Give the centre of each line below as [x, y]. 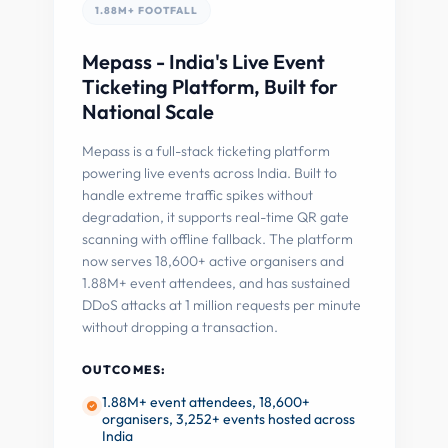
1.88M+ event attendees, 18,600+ [205, 402]
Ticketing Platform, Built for [209, 86]
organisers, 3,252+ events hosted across [228, 419]
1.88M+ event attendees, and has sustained [215, 283]
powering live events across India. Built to [209, 173]
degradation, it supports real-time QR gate [215, 217]
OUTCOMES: [124, 369]
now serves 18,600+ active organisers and [212, 261]
